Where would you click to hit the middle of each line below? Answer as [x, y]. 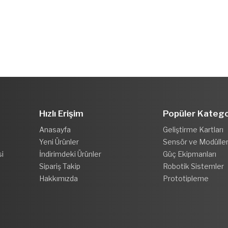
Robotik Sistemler [194, 166]
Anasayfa [55, 129]
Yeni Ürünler [59, 141]
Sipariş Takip [60, 166]
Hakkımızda [58, 178]
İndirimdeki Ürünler [70, 154]
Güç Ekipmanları [190, 154]
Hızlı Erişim [61, 113]
